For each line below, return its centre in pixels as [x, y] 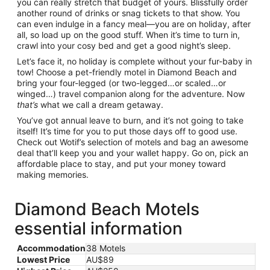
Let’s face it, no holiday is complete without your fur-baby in [134, 61]
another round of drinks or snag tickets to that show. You [128, 13]
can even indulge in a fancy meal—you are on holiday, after [134, 24]
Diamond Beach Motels [107, 209]
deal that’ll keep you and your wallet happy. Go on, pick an [133, 153]
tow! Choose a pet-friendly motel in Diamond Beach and [127, 72]
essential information [99, 228]
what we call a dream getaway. [101, 105]
